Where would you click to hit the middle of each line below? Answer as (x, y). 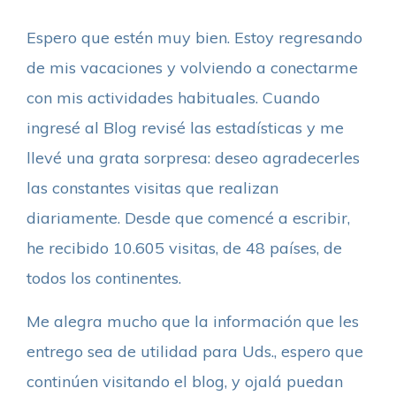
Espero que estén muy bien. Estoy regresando (194, 37)
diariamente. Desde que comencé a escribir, (188, 217)
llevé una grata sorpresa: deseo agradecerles (193, 157)
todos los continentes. (104, 278)
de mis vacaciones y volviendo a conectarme (192, 67)
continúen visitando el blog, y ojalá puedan (185, 381)
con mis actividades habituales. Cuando (173, 97)
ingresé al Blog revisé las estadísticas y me (185, 127)
